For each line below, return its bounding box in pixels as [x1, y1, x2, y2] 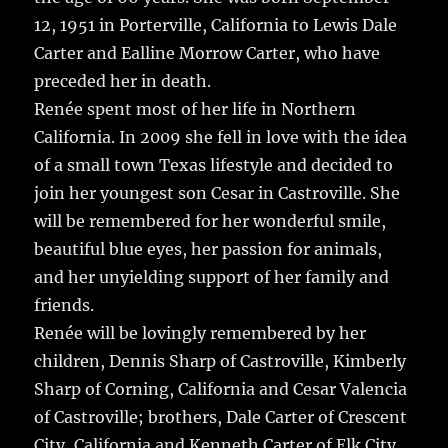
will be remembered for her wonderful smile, [34, 211, 387, 232]
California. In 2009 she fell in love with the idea [34, 127, 408, 148]
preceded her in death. [34, 71, 212, 92]
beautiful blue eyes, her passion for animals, [34, 239, 383, 260]
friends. [34, 295, 95, 316]
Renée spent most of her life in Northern [34, 99, 357, 120]
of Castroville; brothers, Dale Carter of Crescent [34, 407, 408, 428]
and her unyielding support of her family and [34, 267, 390, 288]
